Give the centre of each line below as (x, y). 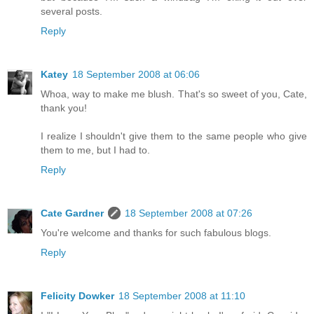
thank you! (64, 108)
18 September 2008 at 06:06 (136, 74)
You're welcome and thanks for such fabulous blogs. (156, 232)
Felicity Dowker (77, 295)
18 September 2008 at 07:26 (189, 213)
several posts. (71, 12)
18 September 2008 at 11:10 (182, 295)
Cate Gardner (72, 213)
